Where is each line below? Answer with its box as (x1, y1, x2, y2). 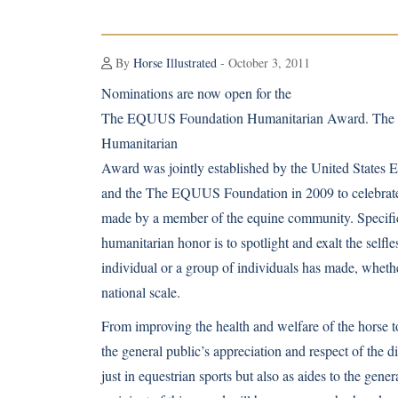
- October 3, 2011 (217, 54, 310, 71)
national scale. (101, 283, 180, 301)
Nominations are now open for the (101, 84, 291, 102)
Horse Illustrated (133, 54, 217, 71)
